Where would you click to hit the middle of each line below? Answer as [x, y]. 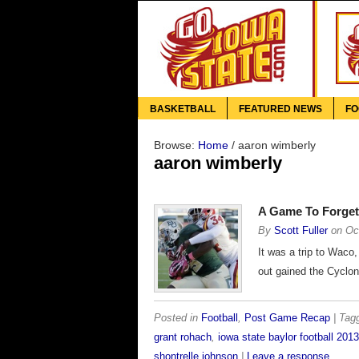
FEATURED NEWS [280, 109]
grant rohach [183, 337]
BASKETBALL [183, 109]
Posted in [177, 318]
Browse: [174, 145]
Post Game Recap [287, 318]
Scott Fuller [301, 231]
